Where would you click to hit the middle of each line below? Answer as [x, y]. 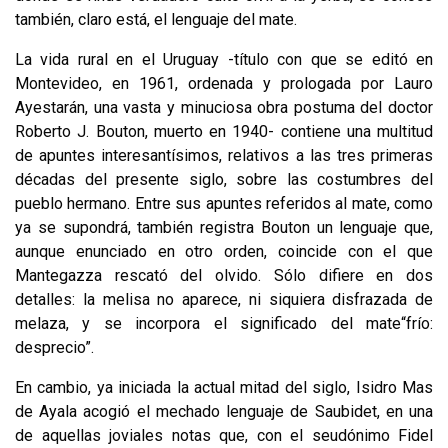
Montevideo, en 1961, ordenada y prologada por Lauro [224, 83]
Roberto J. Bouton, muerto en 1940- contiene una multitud [224, 131]
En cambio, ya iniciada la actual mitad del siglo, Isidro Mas [224, 387]
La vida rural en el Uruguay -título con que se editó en [224, 59]
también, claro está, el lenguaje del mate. [156, 19]
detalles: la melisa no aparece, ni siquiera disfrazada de [224, 299]
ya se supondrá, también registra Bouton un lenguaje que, [224, 227]
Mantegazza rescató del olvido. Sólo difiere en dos [224, 275]
